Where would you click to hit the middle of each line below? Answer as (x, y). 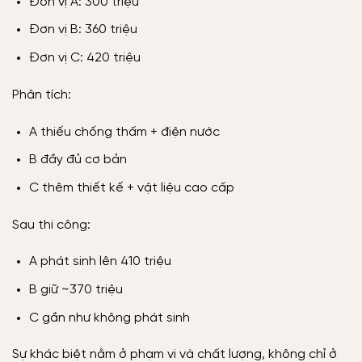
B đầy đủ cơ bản (78, 160)
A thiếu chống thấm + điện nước (124, 132)
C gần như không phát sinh (109, 318)
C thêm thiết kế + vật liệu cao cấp (131, 187)
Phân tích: (42, 95)
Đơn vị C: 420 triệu (84, 58)
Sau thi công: (51, 225)
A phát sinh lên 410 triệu (100, 262)
